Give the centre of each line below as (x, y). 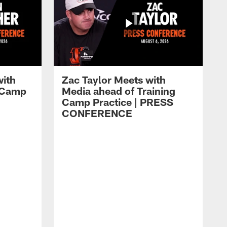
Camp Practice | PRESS (118, 102)
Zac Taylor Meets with (114, 80)
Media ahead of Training (119, 91)
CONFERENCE (97, 113)
